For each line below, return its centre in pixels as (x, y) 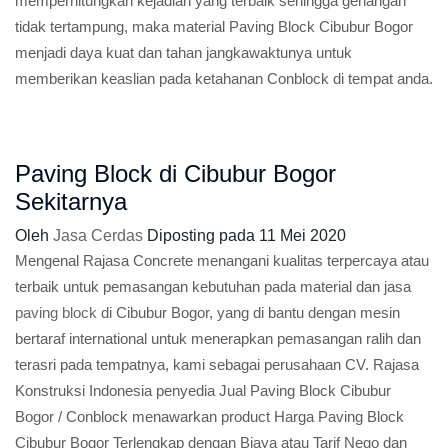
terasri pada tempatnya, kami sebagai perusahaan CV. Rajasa (217, 364)
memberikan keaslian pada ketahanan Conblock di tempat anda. (224, 78)
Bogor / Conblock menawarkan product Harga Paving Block (209, 416)
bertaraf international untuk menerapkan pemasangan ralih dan (218, 338)
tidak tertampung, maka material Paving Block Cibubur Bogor (214, 26)
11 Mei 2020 (302, 235)
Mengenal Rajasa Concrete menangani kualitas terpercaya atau (222, 260)
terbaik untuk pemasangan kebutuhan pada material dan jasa (213, 286)
